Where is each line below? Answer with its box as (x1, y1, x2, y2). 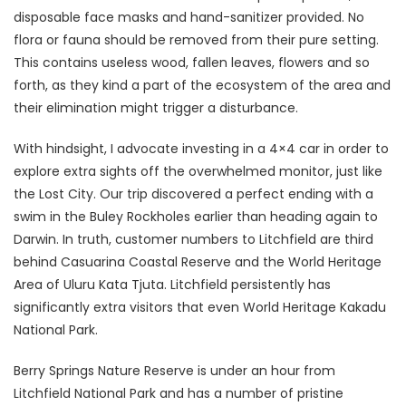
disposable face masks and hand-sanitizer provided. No (14, 7, 364, 26)
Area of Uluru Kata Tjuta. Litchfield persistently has (14, 275, 331, 294)
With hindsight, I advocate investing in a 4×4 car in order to (14, 139, 389, 158)
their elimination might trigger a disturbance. (14, 98, 298, 117)
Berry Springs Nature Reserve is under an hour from (14, 361, 335, 380)
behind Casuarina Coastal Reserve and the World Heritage (14, 252, 382, 271)
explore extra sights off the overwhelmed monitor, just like (14, 161, 382, 180)
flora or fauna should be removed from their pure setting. (14, 30, 379, 49)
